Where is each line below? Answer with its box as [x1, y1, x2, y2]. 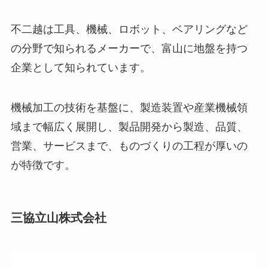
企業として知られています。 [10, 61, 151, 74]
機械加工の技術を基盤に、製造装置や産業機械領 [10, 102, 248, 114]
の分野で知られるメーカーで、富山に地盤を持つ [10, 42, 248, 54]
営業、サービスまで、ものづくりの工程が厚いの [10, 140, 248, 153]
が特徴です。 [10, 159, 75, 172]
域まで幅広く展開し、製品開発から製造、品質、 [10, 121, 248, 133]
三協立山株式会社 [10, 211, 106, 225]
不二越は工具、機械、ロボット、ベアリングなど [10, 23, 248, 35]
